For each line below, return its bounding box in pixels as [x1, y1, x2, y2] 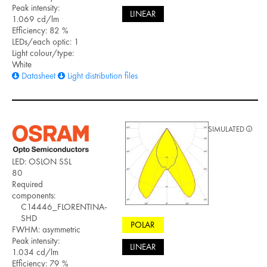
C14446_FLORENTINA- [21, 200, 107, 213]
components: [12, 189, 55, 201]
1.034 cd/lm [12, 246, 58, 258]
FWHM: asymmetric [12, 223, 80, 235]
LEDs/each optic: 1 [12, 35, 79, 48]
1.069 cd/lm [12, 13, 59, 25]
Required [12, 178, 43, 190]
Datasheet [21, 69, 55, 82]
